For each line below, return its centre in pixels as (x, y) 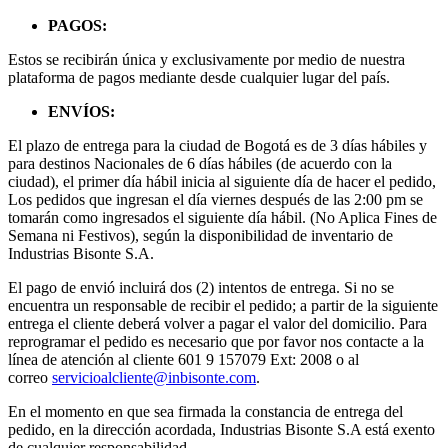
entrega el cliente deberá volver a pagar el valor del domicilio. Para (217, 323)
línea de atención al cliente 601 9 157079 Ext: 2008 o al (183, 359)
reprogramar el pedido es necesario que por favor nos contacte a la (216, 341)
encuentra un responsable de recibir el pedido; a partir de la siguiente (223, 305)
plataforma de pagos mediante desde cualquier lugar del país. (199, 77)
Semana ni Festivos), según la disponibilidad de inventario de (200, 235)
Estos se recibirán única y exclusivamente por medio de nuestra (206, 59)
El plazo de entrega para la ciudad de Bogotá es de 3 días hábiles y (217, 145)
